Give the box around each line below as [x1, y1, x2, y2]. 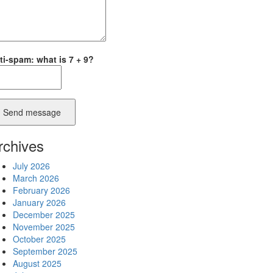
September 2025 [13, 245, 77, 257]
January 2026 [13, 196, 66, 208]
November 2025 [13, 221, 75, 233]
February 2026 [13, 184, 70, 196]
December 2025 [13, 208, 75, 221]
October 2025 [13, 233, 66, 245]
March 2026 [13, 172, 59, 184]
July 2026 [13, 160, 50, 172]
